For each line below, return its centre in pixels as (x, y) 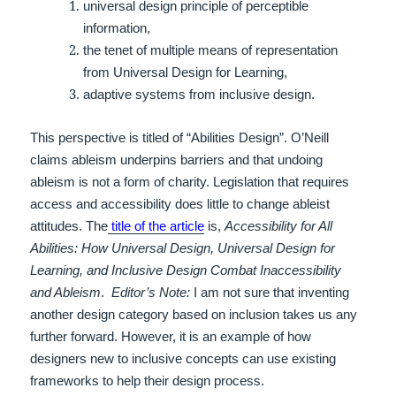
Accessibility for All (279, 226)
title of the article (156, 226)
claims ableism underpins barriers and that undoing (177, 160)
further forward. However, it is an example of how (171, 337)
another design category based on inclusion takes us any (194, 315)
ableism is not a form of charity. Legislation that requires (190, 182)
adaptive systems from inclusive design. (199, 95)
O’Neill (310, 138)
